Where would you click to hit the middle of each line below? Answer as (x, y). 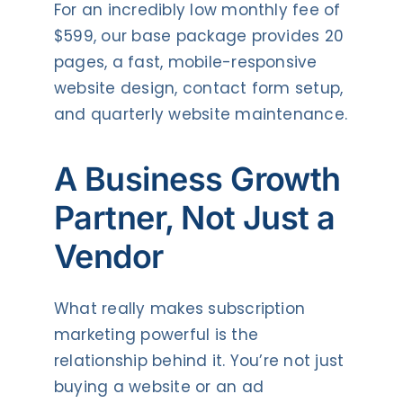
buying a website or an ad (158, 386)
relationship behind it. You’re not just (199, 360)
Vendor (108, 256)
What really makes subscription (179, 308)
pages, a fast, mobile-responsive (185, 62)
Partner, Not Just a (194, 217)
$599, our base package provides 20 (199, 36)
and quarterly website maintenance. (201, 114)
